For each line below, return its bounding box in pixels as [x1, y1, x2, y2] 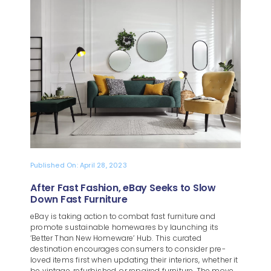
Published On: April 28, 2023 [30, 160, 127, 170]
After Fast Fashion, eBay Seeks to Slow [30, 181, 216, 195]
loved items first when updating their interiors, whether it [30, 255, 238, 265]
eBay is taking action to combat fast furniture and [30, 211, 215, 221]
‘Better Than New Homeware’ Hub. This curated [30, 233, 201, 243]
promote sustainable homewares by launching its [30, 222, 219, 232]
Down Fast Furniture [30, 192, 128, 206]
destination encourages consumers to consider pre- [30, 244, 226, 254]
